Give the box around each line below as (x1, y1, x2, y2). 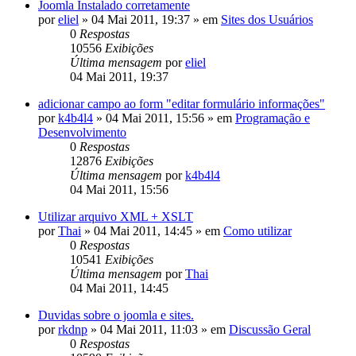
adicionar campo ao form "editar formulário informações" (38, 96, 325, 110)
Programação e (235, 110, 310, 125)
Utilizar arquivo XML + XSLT (38, 209, 193, 223)
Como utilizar (223, 223, 292, 238)
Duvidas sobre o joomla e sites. (38, 308, 194, 322)
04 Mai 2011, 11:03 (100, 322, 198, 336)
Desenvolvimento (38, 125, 126, 139)
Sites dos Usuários (221, 12, 313, 26)
